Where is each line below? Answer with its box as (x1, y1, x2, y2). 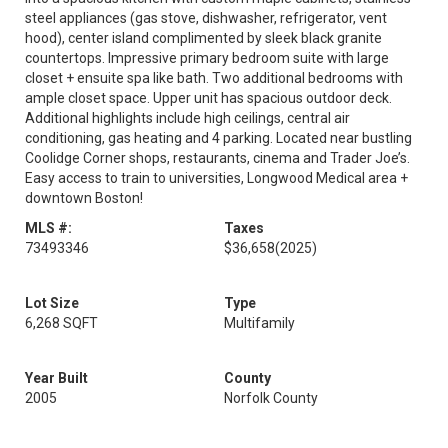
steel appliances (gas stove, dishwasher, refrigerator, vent (25, 10, 387, 26)
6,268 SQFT (25, 315, 98, 331)
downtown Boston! (25, 190, 143, 206)
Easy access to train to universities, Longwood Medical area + (25, 170, 408, 186)
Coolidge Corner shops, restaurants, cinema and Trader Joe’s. (25, 150, 410, 166)
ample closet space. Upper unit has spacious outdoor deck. (25, 90, 392, 106)
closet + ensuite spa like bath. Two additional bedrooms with (25, 70, 403, 86)
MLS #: (25, 220, 72, 236)
